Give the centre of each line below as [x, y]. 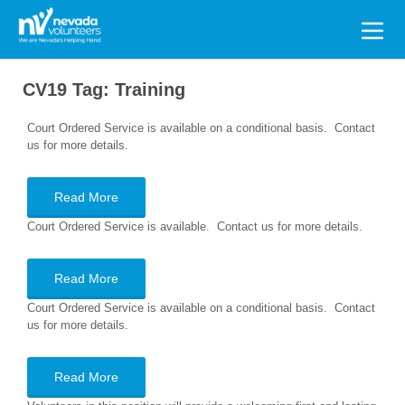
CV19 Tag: [69, 89]
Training [150, 89]
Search [45, 21]
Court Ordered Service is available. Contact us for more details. [195, 226]
